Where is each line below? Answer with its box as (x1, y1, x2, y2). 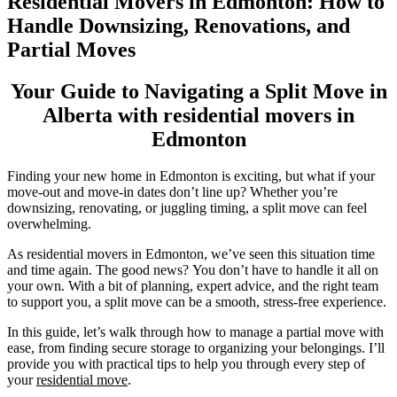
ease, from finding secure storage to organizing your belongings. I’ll (7, 340, 385, 356)
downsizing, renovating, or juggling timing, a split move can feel (7, 200, 367, 216)
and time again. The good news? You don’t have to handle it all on (7, 262, 378, 278)
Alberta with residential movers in (43, 103, 354, 127)
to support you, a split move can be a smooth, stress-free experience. (7, 294, 386, 310)
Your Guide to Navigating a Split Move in (10, 79, 387, 103)
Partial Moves (7, 37, 136, 61)
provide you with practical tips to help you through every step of (7, 356, 365, 372)
